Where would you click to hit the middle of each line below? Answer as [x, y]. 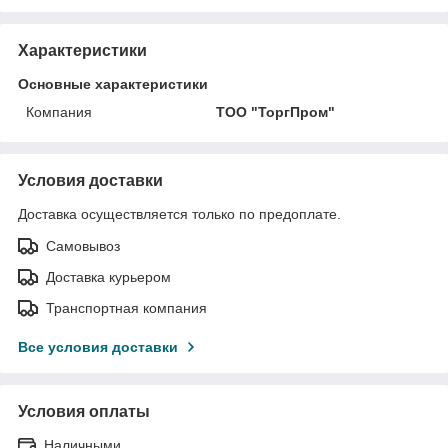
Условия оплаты [84, 412]
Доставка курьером [108, 277]
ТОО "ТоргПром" [276, 112]
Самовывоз [83, 246]
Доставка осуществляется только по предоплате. [179, 214]
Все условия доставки [98, 347]
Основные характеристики [113, 84]
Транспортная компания [126, 308]
